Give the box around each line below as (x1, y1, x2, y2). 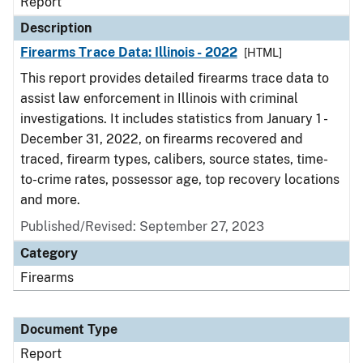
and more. (20, 192, 80, 207)
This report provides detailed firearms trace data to (20, 70, 329, 86)
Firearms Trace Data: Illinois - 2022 (20, 45, 237, 60)
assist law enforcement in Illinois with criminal (20, 91, 298, 106)
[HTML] (243, 46, 282, 59)
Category (20, 246, 78, 261)
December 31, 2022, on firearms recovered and (20, 131, 303, 147)
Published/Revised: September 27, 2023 (20, 219, 264, 234)
